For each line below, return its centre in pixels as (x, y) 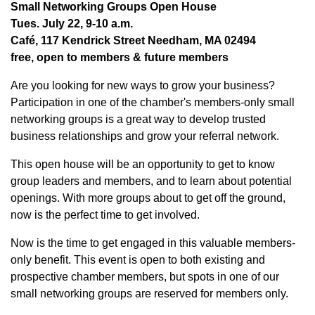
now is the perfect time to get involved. (107, 215)
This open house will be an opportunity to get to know (143, 165)
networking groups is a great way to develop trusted (138, 120)
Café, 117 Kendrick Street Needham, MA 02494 (133, 41)
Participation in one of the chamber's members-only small (153, 103)
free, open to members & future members (121, 58)
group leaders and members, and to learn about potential (151, 181)
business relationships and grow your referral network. (146, 136)
